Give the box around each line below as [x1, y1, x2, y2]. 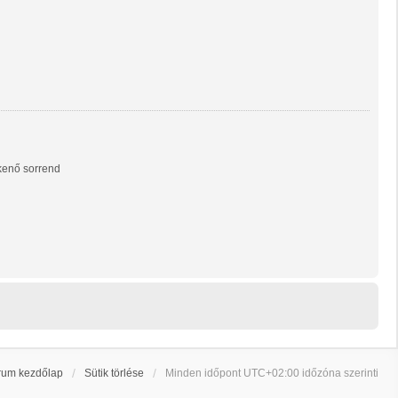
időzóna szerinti [299, 366, 378, 379]
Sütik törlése [84, 366, 144, 379]
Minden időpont [165, 366, 243, 379]
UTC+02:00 [243, 366, 299, 379]
